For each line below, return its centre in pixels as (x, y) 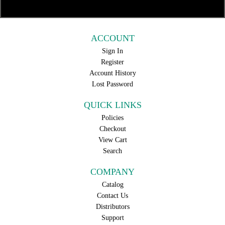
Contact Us (113, 196)
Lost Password (113, 84)
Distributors (113, 207)
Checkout (113, 129)
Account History (113, 73)
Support (113, 218)
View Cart (113, 140)
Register (113, 62)
